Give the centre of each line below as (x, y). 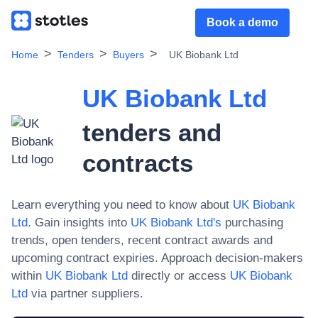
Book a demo (242, 22)
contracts (138, 163)
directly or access (177, 276)
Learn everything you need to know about (120, 205)
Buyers (128, 55)
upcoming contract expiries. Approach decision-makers (157, 258)
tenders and (152, 132)
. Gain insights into (77, 223)
